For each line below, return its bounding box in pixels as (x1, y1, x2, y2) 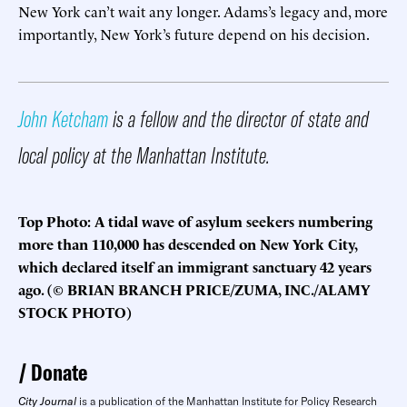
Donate (31, 358, 87, 387)
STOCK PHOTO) (18, 302, 132, 323)
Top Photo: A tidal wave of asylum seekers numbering (18, 211, 372, 232)
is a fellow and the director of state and (108, 104, 369, 134)
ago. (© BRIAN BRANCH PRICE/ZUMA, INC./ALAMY (18, 279, 371, 300)
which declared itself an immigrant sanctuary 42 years (18, 256, 372, 277)
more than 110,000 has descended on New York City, (18, 233, 357, 254)
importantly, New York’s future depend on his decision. (18, 24, 370, 45)
